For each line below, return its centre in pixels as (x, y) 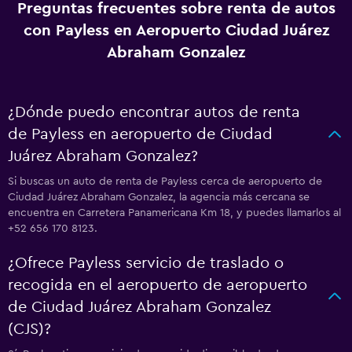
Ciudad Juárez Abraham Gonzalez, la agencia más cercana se (159, 197)
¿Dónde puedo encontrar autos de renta (154, 112)
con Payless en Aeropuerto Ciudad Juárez (176, 31)
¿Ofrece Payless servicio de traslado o (146, 263)
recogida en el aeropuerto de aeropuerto (158, 285)
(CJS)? (29, 329)
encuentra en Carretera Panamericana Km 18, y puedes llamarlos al (174, 213)
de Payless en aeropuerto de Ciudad (140, 134)
